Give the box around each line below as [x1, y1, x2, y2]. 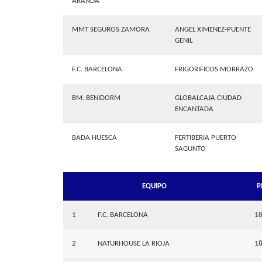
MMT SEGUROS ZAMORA [71, 26, 150, 34]
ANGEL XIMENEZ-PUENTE [174, 26, 251, 34]
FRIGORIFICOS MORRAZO [174, 65, 253, 74]
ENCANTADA [174, 105, 213, 113]
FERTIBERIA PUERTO [174, 134, 236, 142]
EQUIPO [142, 182, 167, 191]
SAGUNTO [174, 145, 206, 153]
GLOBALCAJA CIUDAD [174, 94, 242, 102]
